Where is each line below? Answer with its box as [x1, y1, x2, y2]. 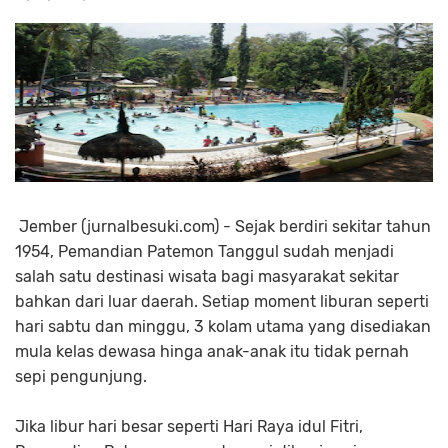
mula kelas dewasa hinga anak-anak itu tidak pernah [15, 342, 409, 362]
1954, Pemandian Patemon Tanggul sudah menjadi [15, 242, 394, 262]
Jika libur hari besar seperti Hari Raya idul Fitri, [15, 417, 363, 437]
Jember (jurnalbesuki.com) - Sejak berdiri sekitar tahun [15, 217, 431, 237]
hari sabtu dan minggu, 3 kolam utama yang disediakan [15, 317, 431, 337]
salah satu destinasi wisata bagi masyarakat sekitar [15, 267, 399, 287]
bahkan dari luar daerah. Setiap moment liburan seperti [15, 292, 429, 312]
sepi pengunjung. [15, 367, 147, 387]
